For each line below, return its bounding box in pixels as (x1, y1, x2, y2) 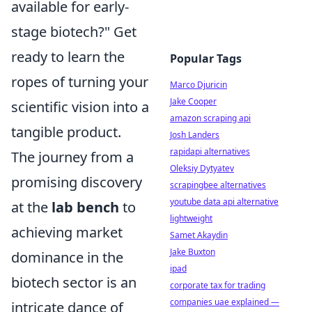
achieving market (11, 223, 123, 242)
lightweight (170, 212, 212, 224)
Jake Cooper (170, 95, 217, 107)
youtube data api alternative (170, 196, 279, 208)
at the (11, 198, 52, 217)
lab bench (52, 198, 119, 217)
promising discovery (11, 173, 142, 192)
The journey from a (11, 148, 134, 167)
